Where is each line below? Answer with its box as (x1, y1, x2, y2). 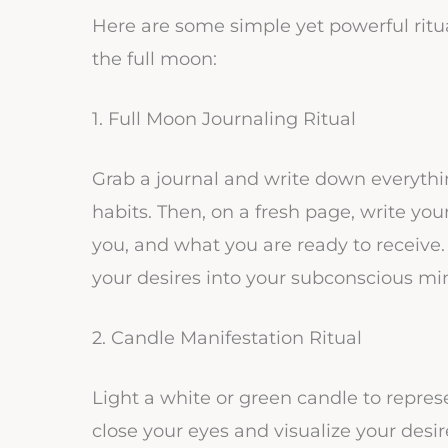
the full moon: (92, 48, 217, 71)
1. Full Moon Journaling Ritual (92, 108, 356, 131)
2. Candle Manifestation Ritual (92, 326, 362, 349)
